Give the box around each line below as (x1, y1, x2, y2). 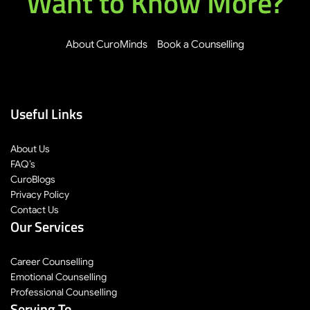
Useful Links (10, 103, 82, 125)
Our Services (10, 216, 84, 238)
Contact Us (10, 203, 59, 217)
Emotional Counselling (10, 271, 107, 284)
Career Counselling (10, 255, 93, 268)
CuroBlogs (10, 173, 55, 186)
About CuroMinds (66, 38, 147, 51)
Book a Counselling (157, 38, 244, 51)
